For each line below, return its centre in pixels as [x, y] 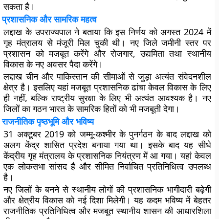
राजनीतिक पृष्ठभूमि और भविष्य [48, 121]
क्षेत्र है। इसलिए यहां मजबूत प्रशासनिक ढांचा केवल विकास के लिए [107, 87]
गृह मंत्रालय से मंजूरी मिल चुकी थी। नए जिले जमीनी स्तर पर [107, 43]
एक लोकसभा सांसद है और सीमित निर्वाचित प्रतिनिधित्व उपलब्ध [107, 166]
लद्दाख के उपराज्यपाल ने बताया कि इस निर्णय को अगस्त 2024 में [107, 32]
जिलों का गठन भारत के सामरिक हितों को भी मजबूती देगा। [92, 109]
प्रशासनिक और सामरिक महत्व [50, 19]
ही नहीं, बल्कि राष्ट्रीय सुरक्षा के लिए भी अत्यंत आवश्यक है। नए [107, 98]
